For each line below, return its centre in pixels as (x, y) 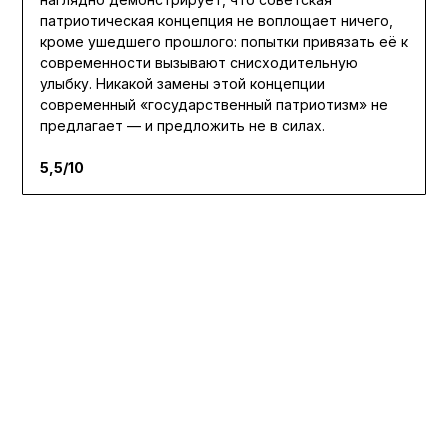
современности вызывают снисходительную (198, 63)
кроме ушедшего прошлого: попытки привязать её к (223, 42)
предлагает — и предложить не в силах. (182, 126)
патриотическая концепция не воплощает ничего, (216, 21)
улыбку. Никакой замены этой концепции (182, 84)
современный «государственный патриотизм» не (213, 105)
